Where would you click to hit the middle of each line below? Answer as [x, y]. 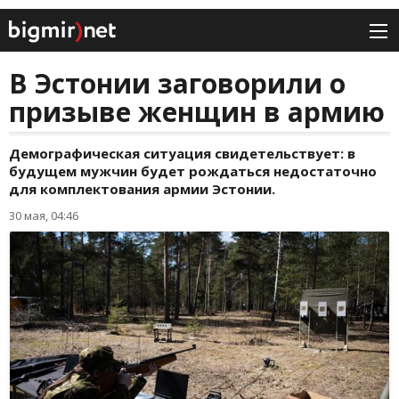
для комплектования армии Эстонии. [142, 189]
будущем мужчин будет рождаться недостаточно [193, 171]
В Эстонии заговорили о [177, 84]
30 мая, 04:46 [44, 216]
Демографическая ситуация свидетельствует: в [182, 154]
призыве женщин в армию [197, 112]
